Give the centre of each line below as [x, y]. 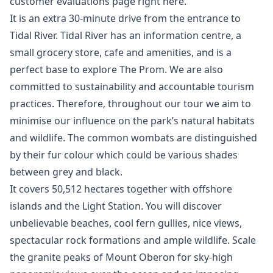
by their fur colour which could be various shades [124, 155]
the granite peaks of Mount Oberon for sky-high [121, 257]
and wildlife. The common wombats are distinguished [133, 138]
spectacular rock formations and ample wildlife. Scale [133, 240]
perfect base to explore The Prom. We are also [116, 69]
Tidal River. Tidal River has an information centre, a [126, 35]
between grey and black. [66, 172]
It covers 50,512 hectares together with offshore [121, 189]
